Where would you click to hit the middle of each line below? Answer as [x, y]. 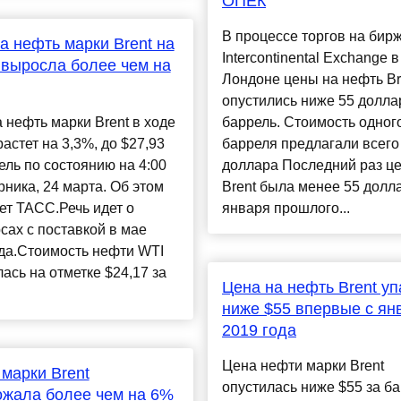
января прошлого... [286, 209]
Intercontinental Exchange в [310, 58]
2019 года [259, 331]
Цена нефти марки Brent [303, 366]
